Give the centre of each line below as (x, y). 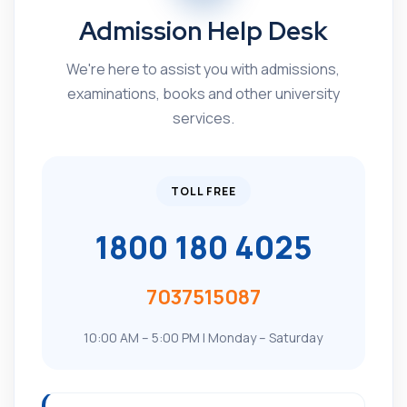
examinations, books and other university (203, 94)
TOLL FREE (203, 191)
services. (203, 118)
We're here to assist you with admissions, (203, 69)
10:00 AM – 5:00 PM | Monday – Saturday (203, 338)
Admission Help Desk (203, 31)
